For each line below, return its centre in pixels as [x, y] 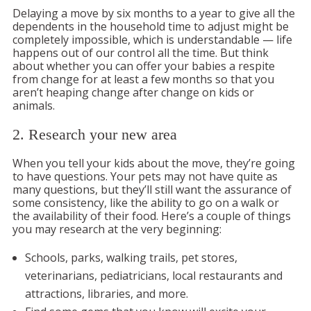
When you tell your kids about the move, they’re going [154, 163]
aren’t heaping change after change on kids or [133, 92]
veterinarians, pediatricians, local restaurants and [154, 275]
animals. [34, 105]
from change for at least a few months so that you [143, 79]
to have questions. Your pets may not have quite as [145, 176]
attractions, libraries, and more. [108, 293]
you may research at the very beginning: [118, 229]
